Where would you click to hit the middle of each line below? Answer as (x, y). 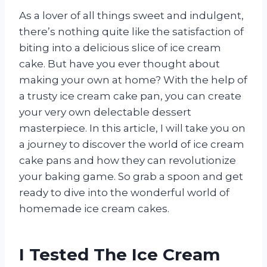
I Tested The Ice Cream (119, 254)
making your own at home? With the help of (133, 80)
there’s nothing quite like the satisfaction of (131, 31)
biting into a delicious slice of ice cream (120, 47)
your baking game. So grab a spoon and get (131, 176)
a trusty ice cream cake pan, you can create (130, 96)
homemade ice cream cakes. (94, 208)
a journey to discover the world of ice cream (132, 144)
